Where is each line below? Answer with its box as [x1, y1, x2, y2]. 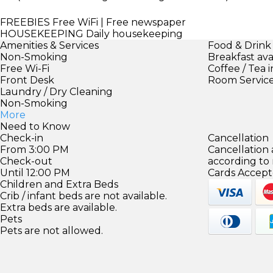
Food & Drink [208, 39, 272, 51]
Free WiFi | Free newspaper [50, 16, 186, 28]
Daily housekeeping [83, 27, 183, 40]
